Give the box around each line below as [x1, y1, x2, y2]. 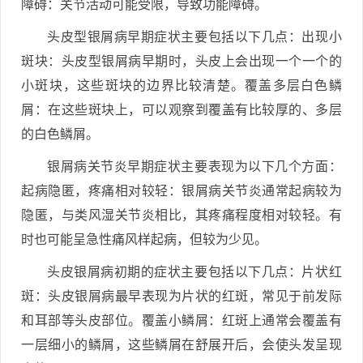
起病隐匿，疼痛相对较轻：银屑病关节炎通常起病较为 [21, 184, 342, 198]
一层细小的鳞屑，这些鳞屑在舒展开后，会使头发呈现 [21, 338, 342, 352]
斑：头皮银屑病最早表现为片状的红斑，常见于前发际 [21, 289, 342, 303]
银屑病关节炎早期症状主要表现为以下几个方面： [47, 160, 342, 173]
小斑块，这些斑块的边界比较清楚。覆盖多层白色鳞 [21, 79, 342, 92]
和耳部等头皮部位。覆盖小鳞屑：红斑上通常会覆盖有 [21, 314, 342, 327]
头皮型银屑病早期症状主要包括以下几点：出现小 [47, 30, 342, 44]
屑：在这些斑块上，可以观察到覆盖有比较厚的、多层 [21, 103, 342, 117]
